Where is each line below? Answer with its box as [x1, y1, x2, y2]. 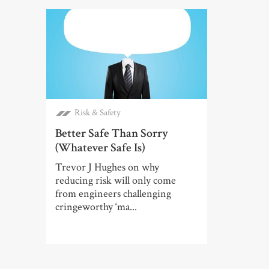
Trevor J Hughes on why [55, 160, 159, 175]
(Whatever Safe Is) [55, 140, 145, 156]
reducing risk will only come [55, 174, 176, 188]
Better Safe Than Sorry [55, 125, 168, 142]
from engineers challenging [55, 187, 171, 201]
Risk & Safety [74, 107, 121, 119]
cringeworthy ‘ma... [55, 200, 137, 214]
